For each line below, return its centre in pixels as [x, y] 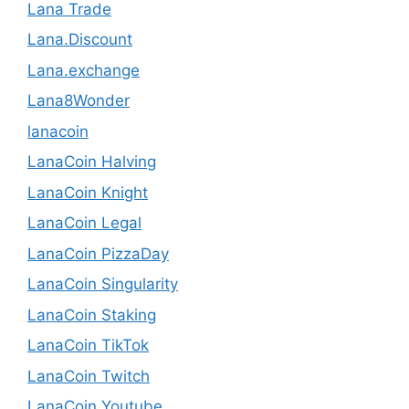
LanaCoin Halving [92, 162]
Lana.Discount [80, 40]
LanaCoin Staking [92, 315]
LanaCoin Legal [84, 223]
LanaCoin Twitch [89, 376]
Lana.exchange [84, 70]
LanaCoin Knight [88, 192]
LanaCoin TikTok [88, 346]
